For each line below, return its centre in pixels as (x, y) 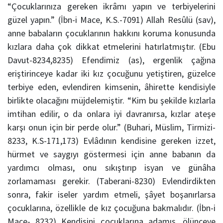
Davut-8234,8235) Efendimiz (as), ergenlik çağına (111, 60)
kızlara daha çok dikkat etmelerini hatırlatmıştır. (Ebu (111, 47)
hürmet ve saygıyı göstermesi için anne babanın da (111, 154)
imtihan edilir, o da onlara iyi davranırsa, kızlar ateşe (111, 114)
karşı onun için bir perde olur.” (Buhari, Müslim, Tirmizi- (111, 127)
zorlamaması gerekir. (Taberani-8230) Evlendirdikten (111, 181)
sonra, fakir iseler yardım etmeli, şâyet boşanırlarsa (111, 195)
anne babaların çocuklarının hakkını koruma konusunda (111, 33)
